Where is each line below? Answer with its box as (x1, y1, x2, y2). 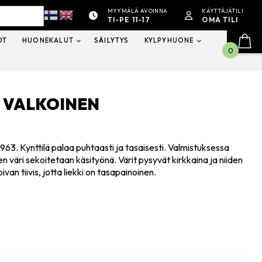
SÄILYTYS (94, 36, 129, 45)
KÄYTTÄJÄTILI (202, 7, 243, 15)
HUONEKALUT (22, 36, 74, 45)
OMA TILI (202, 15, 238, 25)
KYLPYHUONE (144, 36, 194, 45)
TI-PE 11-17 (107, 15, 150, 25)
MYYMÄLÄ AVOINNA (107, 7, 168, 15)
